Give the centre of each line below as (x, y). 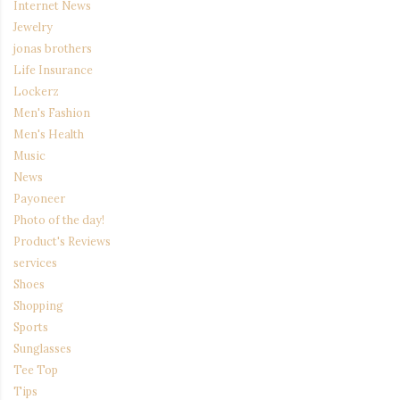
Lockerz (36, 92)
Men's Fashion (52, 113)
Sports (31, 327)
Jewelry (33, 27)
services (35, 263)
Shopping (38, 306)
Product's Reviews (62, 242)
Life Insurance (53, 70)
